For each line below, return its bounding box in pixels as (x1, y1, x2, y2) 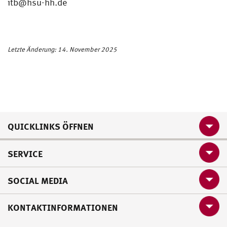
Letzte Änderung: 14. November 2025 (8, 45, 117, 54)
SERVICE (8, 148, 43, 159)
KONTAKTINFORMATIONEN (8, 202, 118, 213)
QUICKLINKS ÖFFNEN (8, 121, 94, 132)
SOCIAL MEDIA (8, 175, 68, 186)
